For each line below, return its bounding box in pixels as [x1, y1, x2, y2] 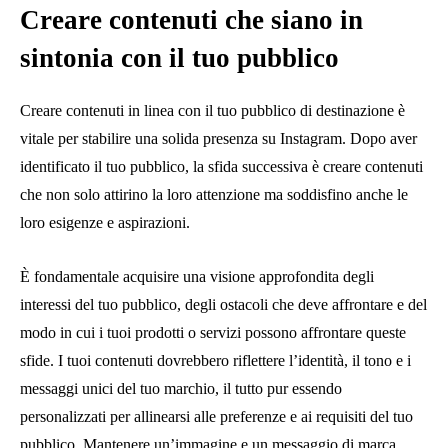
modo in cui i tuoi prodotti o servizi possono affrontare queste [20, 323, 406, 341]
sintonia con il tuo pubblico [20, 42, 339, 73]
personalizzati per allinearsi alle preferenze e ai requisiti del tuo [20, 407, 413, 425]
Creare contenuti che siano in [20, 4, 363, 35]
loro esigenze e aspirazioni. [20, 213, 190, 231]
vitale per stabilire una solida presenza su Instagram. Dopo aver [20, 129, 417, 147]
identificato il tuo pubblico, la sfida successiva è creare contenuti [20, 157, 423, 175]
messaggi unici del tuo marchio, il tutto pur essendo [20, 379, 342, 397]
